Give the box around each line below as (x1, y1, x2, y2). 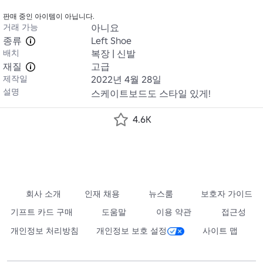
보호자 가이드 (200, 188, 252, 199)
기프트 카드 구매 (11, 207, 73, 217)
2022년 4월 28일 (91, 73, 161, 85)
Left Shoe (91, 35, 131, 46)
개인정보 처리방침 (11, 225, 79, 236)
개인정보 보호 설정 (96, 225, 167, 236)
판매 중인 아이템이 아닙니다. (3, 12, 95, 21)
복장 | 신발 (91, 48, 136, 59)
